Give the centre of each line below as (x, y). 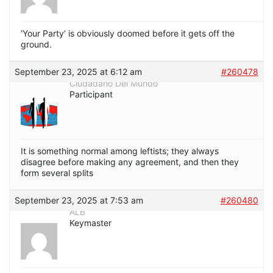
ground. (36, 44)
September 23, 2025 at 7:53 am (79, 200)
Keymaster (90, 223)
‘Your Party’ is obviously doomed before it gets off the (128, 34)
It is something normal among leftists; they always (120, 151)
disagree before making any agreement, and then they (130, 162)
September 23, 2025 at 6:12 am (78, 72)
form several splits (57, 173)
